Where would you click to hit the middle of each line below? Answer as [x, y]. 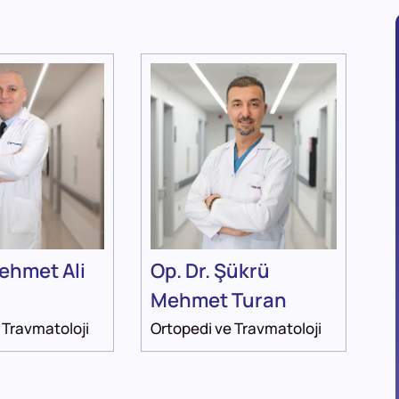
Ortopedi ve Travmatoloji [236, 329]
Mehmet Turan [218, 301]
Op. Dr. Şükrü [210, 271]
